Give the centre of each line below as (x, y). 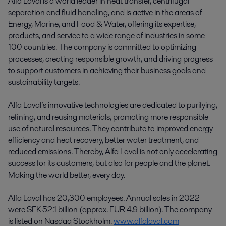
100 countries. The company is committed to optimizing (102, 47)
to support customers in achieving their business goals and (107, 70)
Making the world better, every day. (67, 175)
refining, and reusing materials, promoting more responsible (108, 117)
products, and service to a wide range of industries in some (106, 35)
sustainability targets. (44, 82)
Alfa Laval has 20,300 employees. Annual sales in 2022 (104, 198)
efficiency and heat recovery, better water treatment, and (103, 140)
